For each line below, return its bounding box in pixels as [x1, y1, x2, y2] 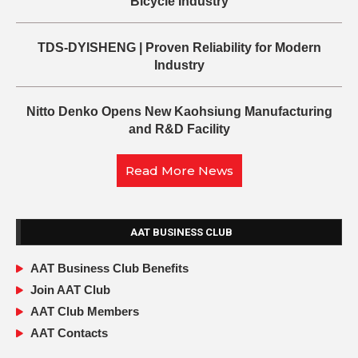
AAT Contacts [30, 326, 108, 340]
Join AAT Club [30, 283, 110, 297]
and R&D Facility [128, 122, 230, 137]
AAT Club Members [30, 304, 139, 319]
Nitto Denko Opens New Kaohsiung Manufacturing [26, 105, 332, 119]
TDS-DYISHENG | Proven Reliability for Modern [37, 41, 321, 55]
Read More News [125, 163, 233, 179]
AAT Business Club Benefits [30, 261, 189, 276]
